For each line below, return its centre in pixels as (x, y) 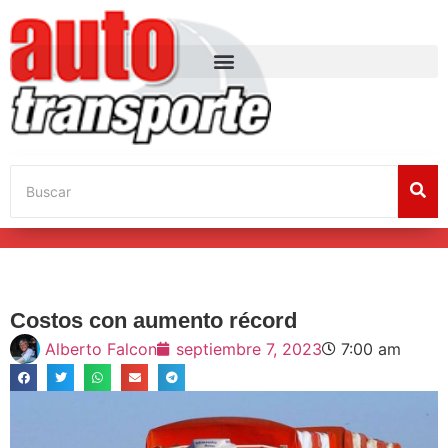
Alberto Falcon (101, 348)
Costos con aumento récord (153, 320)
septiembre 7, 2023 (249, 348)
